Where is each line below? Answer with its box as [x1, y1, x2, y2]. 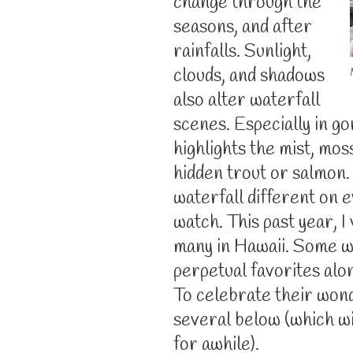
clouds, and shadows [173, 63, 325, 89]
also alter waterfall [173, 87, 320, 113]
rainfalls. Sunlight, [173, 39, 311, 65]
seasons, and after [173, 14, 312, 40]
